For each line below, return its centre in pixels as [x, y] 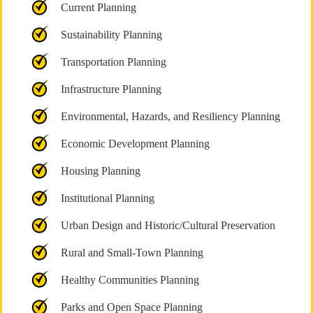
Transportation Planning [113, 62]
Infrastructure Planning [111, 89]
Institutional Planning [107, 198]
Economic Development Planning [135, 144]
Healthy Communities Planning [130, 280]
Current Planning [98, 7]
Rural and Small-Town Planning [132, 253]
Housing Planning [100, 171]
